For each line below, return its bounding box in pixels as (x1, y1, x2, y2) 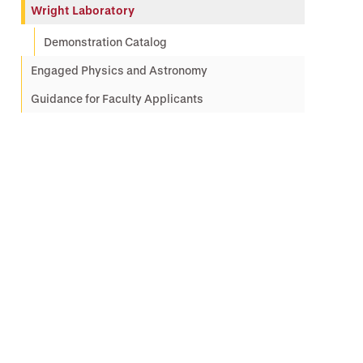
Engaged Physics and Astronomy (31, 63, 207, 77)
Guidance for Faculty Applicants (31, 92, 203, 105)
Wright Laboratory (31, 3, 135, 17)
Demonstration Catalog (44, 35, 167, 49)
